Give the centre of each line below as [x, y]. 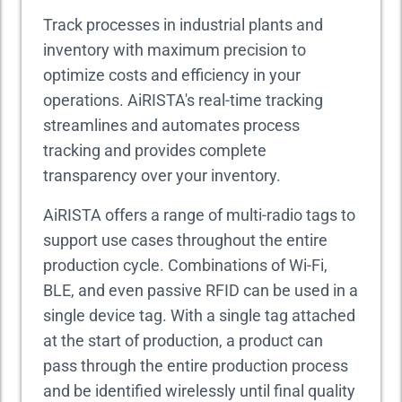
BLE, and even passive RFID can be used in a [201, 290]
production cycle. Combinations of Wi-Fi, [185, 265]
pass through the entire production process [196, 366]
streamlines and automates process [171, 125]
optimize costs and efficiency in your [172, 75]
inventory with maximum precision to [175, 50]
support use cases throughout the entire [185, 240]
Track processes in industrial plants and [183, 25]
